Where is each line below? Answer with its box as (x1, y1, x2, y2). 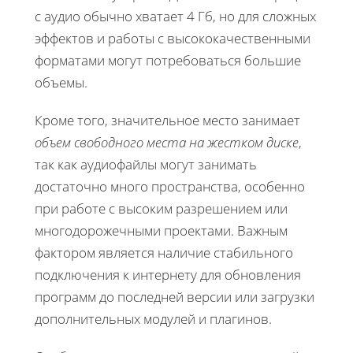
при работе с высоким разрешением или (35, 199, 288, 217)
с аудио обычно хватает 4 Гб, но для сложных (35, 6, 316, 25)
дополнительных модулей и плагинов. (35, 309, 272, 328)
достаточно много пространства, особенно (35, 176, 305, 195)
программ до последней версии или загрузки (35, 287, 314, 306)
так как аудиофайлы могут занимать (35, 154, 257, 173)
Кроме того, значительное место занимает (35, 110, 300, 129)
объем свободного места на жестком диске (35, 132, 299, 151)
